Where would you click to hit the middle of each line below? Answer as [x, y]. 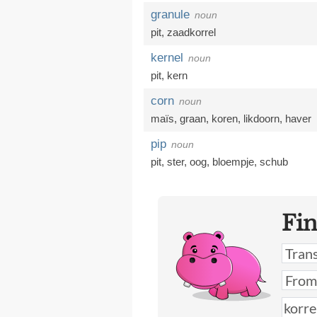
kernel [167, 58]
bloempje [233, 162]
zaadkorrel [191, 32]
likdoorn [261, 119]
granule [170, 15]
